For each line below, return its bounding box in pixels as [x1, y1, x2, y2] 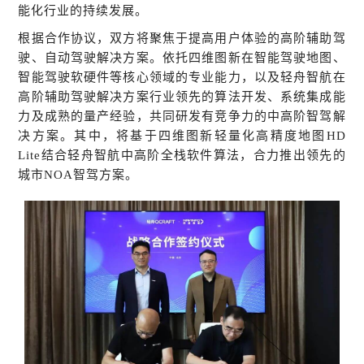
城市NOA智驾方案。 [18, 167, 139, 181]
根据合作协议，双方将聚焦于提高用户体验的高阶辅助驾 [18, 31, 346, 45]
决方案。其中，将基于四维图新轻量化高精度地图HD [18, 128, 346, 142]
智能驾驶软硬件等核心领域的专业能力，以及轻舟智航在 [18, 70, 346, 84]
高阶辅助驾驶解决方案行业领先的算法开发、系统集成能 [18, 89, 346, 103]
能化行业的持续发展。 [18, 3, 149, 17]
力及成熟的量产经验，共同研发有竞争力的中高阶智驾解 [18, 109, 346, 123]
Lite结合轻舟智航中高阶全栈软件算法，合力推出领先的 [18, 148, 346, 162]
